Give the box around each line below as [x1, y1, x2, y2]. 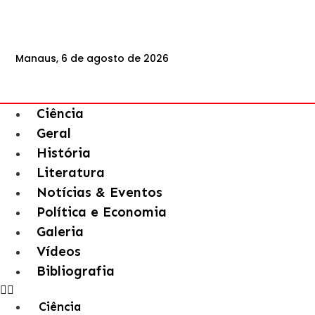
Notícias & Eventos [37, 184, 162, 200]
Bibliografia [37, 263, 115, 279]
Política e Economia [37, 204, 167, 220]
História [37, 145, 91, 161]
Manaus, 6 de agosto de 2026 [15, 51, 169, 65]
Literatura [37, 165, 105, 181]
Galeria [37, 224, 84, 240]
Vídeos [37, 243, 81, 259]
